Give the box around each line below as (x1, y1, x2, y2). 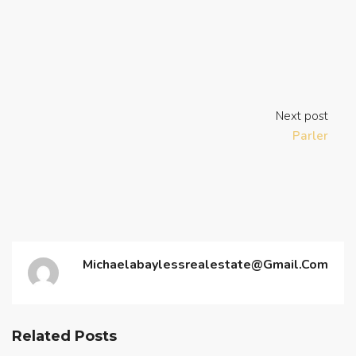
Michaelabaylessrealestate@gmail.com (83, 255, 328, 273)
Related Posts (12, 327, 117, 345)
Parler (292, 127, 328, 144)
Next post (276, 107, 328, 124)
